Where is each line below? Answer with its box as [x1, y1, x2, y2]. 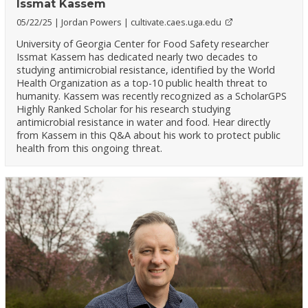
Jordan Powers [61, 16, 124, 28]
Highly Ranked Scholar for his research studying [16, 102, 232, 115]
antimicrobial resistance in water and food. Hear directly [16, 115, 271, 129]
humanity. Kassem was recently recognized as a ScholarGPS [16, 89, 287, 102]
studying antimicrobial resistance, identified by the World [16, 63, 276, 76]
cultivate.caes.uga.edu [131, 16, 222, 28]
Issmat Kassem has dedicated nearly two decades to [16, 49, 258, 63]
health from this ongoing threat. [16, 141, 163, 155]
